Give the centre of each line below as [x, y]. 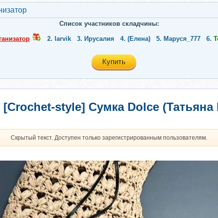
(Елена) [139, 39]
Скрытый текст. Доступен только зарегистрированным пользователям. [109, 138]
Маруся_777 [182, 39]
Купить [114, 62]
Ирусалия [99, 39]
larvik [63, 39]
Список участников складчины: [109, 24]
